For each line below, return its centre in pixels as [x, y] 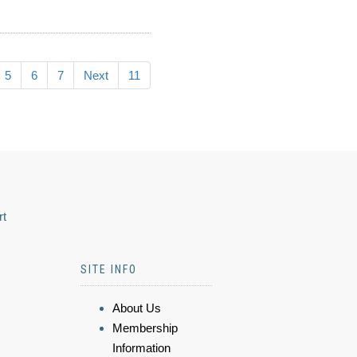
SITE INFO [109, 269]
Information [141, 348]
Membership [145, 328]
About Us [137, 308]
